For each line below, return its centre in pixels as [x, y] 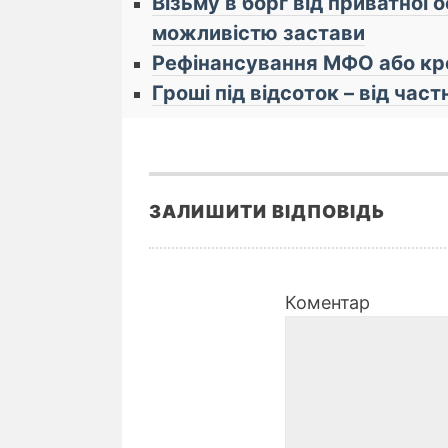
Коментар [327, 302]
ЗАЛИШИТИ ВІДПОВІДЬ [267, 211]
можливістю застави [258, 32]
